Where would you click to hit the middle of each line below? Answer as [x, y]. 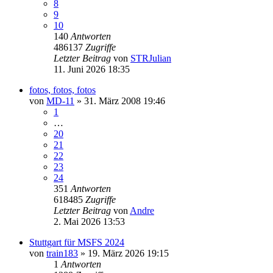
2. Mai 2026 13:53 [89, 221]
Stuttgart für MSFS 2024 [77, 242]
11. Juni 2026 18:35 [92, 69]
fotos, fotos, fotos [62, 90]
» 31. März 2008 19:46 [120, 101]
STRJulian [151, 58]
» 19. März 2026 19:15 [123, 253]
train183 [62, 253]
